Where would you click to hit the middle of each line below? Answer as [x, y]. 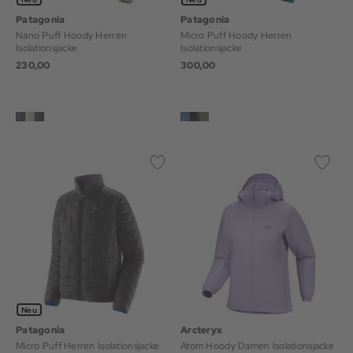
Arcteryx [202, 330]
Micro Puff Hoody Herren [236, 35]
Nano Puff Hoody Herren [72, 35]
